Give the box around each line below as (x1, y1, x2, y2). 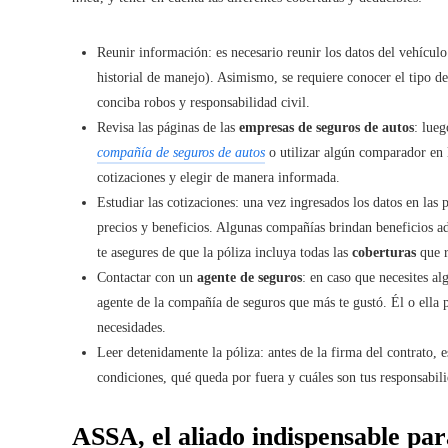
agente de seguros (197, 269, 302, 285)
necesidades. (97, 319, 166, 335)
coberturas (352, 244, 416, 260)
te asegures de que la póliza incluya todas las (97, 244, 352, 260)
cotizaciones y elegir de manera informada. (97, 169, 340, 185)
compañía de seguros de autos (97, 144, 265, 160)
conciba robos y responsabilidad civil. (97, 94, 310, 110)
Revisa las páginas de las (97, 119, 239, 135)
